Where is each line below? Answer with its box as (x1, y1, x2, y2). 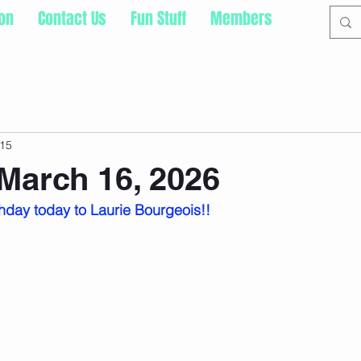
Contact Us (38, 6, 106, 31)
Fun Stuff (131, 6, 186, 31)
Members (210, 6, 272, 31)
